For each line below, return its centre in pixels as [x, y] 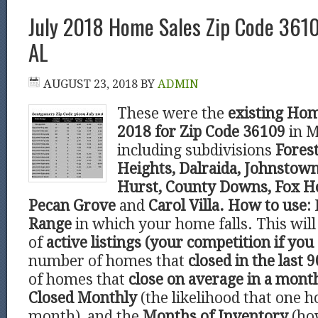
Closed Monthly [84, 298]
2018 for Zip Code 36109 [201, 132]
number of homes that [108, 261]
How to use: [269, 206]
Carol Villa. [186, 206]
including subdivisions [196, 150]
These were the [172, 114]
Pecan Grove [72, 206]
